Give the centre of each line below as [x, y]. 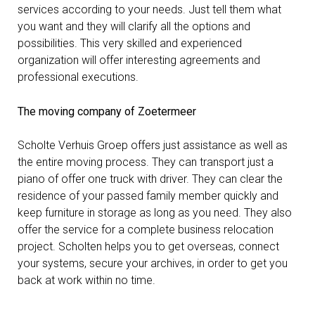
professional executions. [79, 77]
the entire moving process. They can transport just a [146, 162]
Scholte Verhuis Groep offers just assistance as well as [153, 145]
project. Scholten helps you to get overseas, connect [148, 246]
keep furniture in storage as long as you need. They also [155, 213]
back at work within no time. [88, 280]
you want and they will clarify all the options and [134, 26]
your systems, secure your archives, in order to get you [153, 263]
